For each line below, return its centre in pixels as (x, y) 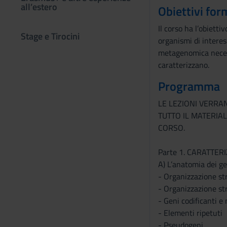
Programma (189, 86)
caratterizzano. (183, 65)
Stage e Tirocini (50, 36)
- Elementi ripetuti (190, 213)
